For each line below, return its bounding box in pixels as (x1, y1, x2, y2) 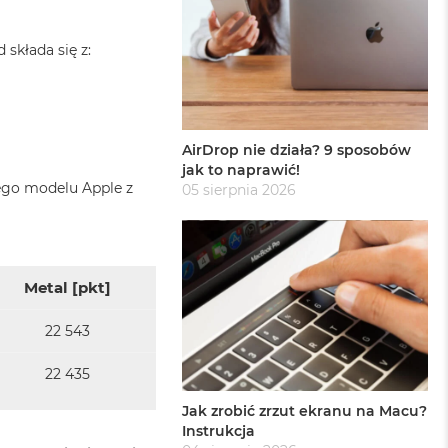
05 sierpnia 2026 (182, 180, 297, 199)
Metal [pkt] (24, 277, 111, 297)
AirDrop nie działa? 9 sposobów (182, 140, 412, 159)
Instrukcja (182, 422, 256, 441)
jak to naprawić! (182, 160, 301, 179)
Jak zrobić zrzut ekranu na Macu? (182, 402, 428, 421)
